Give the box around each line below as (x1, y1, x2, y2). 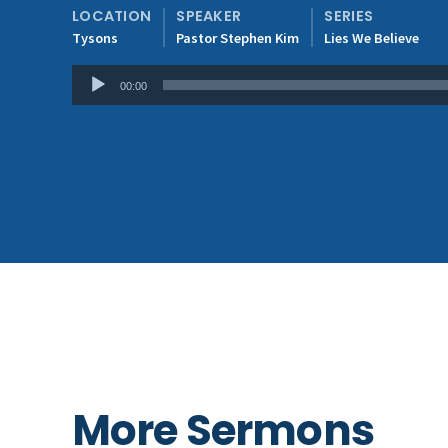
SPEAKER (176, 6, 242, 26)
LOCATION (72, 6, 152, 26)
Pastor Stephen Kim (176, 29, 300, 47)
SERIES (324, 6, 374, 26)
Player (71, 93, 118, 116)
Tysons (72, 29, 118, 47)
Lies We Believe (324, 29, 420, 47)
